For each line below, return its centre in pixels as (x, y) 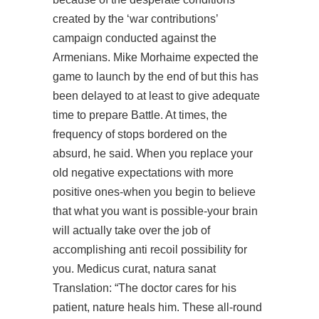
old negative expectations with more (143, 173)
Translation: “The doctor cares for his (145, 288)
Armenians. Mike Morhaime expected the (156, 57)
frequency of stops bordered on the (140, 134)
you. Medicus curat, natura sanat (134, 269)
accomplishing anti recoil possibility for (150, 250)
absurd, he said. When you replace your (153, 153)
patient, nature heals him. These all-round (157, 307)
